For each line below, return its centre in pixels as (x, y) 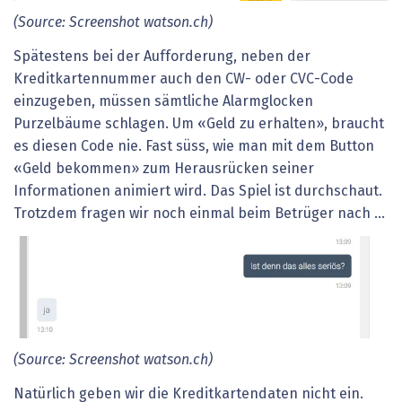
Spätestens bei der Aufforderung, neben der (162, 56)
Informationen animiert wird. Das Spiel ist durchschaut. (198, 191)
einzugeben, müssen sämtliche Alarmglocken (163, 101)
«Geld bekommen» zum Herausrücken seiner (164, 168)
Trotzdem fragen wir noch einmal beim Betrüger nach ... (199, 213)
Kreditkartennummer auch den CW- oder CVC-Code (184, 79)
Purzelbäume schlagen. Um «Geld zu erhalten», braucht (199, 123)
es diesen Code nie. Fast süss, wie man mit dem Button (194, 146)
